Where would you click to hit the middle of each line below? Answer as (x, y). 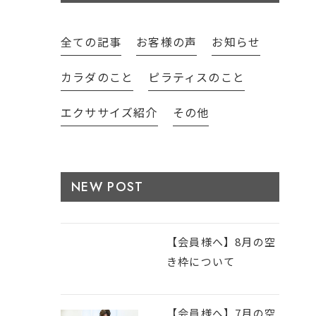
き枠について (201, 261)
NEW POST (108, 187)
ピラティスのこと (197, 77)
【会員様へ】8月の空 (221, 242)
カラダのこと (97, 77)
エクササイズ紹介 (109, 112)
